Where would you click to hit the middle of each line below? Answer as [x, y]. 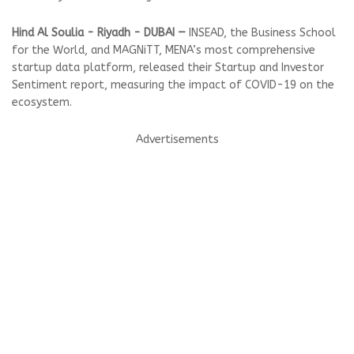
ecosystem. [42, 102]
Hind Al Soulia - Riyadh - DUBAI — [99, 32]
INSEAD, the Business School [261, 32]
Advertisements [177, 139]
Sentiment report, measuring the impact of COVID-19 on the [173, 85]
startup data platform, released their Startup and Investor [168, 67]
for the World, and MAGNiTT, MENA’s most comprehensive [164, 50]
